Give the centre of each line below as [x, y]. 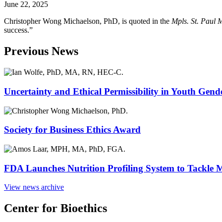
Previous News [41, 51]
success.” [18, 30]
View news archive [34, 187]
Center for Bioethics [55, 208]
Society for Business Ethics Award [72, 130]
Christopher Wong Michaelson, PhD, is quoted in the [88, 21]
